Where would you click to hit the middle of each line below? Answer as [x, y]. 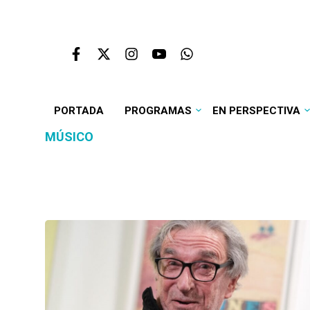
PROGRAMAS [158, 111]
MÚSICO [69, 137]
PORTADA [79, 111]
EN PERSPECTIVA [256, 111]
